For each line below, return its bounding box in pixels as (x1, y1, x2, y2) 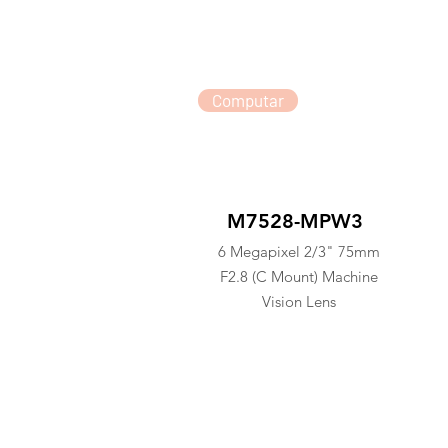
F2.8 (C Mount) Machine (219, 267, 378, 286)
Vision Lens (261, 292, 336, 311)
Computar (211, 90, 284, 110)
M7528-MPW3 (226, 209, 363, 233)
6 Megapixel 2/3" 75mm (217, 242, 380, 261)
